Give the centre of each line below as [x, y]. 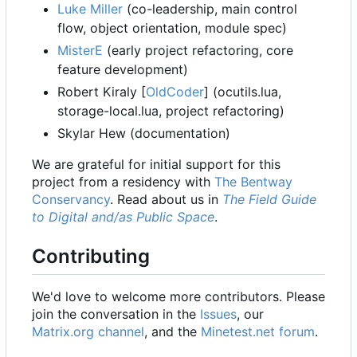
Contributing [91, 257]
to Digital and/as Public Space [123, 217]
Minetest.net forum [258, 332]
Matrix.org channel [88, 332]
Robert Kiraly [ [102, 92]
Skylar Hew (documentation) [144, 133]
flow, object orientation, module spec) [172, 28]
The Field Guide [269, 200]
